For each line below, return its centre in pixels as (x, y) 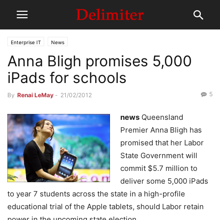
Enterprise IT (26, 42)
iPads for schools (67, 78)
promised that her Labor (162, 143)
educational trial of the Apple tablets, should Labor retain (106, 206)
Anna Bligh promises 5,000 (100, 61)
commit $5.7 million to (159, 168)
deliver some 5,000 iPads (164, 181)
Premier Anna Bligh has (161, 130)
